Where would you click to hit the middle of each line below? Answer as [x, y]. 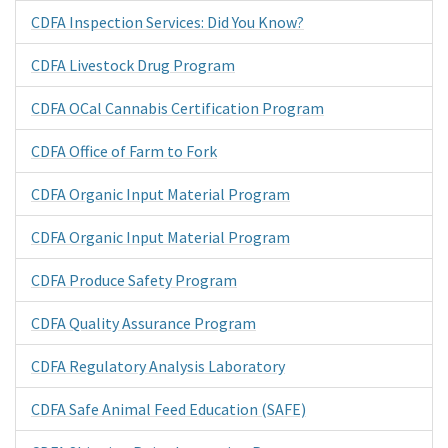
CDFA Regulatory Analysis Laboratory [158, 365]
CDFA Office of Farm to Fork [124, 150]
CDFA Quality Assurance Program [143, 322]
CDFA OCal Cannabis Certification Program [177, 107]
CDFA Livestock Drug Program [133, 64]
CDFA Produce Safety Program [134, 279]
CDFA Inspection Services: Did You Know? [167, 21]
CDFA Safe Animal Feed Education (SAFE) [168, 408]
